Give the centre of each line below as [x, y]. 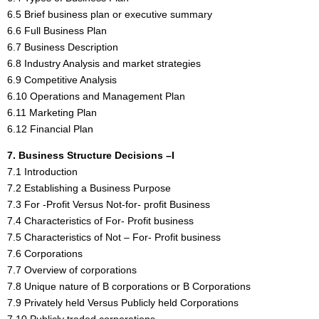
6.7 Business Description [63, 47]
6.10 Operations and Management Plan [96, 96]
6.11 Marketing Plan [52, 112]
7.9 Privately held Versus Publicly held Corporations [123, 302]
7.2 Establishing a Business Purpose [89, 188]
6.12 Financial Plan [50, 129]
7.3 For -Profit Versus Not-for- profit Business [109, 204]
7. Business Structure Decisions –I [91, 155]
